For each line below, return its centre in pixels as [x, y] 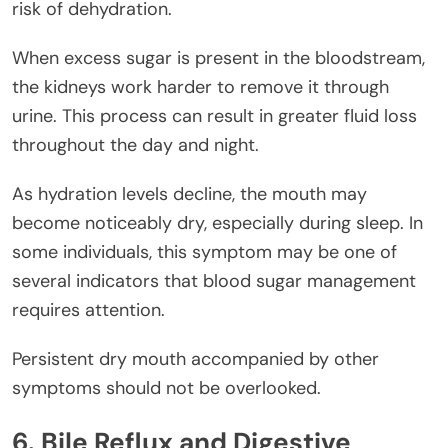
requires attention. [88, 310]
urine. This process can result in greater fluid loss [214, 116]
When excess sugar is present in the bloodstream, [218, 58]
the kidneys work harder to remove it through [200, 87]
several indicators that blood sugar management [214, 281]
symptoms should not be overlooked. [166, 388]
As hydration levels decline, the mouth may [189, 194]
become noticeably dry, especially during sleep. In [217, 223]
